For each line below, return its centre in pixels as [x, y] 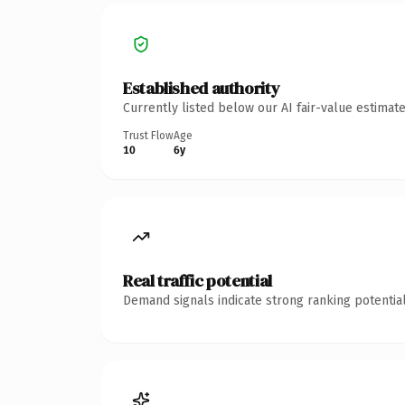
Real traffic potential [198, 280]
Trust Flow [148, 135]
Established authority [202, 88]
